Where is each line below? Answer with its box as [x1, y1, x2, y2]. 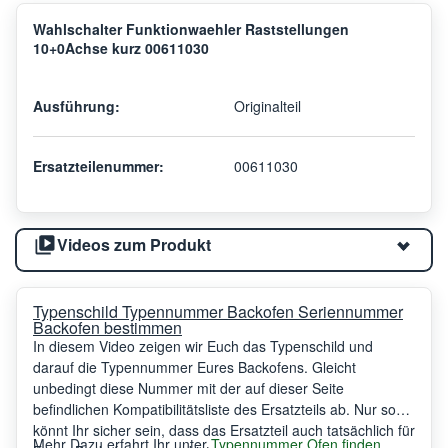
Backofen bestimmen [33, 315, 182, 339]
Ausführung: [33, 95, 120, 116]
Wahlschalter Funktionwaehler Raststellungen [33, 18, 349, 39]
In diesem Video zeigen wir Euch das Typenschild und [33, 335, 373, 356]
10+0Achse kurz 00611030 [33, 37, 209, 58]
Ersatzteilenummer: [33, 155, 164, 176]
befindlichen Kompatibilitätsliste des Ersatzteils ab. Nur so [33, 398, 396, 419]
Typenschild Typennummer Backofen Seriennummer [33, 299, 403, 323]
